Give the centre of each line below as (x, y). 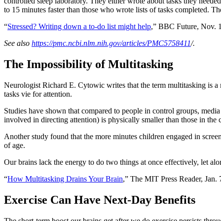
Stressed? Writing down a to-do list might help (79, 27)
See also (18, 43)
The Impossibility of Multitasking (89, 64)
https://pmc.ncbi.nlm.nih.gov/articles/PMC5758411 (111, 43)
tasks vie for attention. (38, 94)
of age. (15, 145)
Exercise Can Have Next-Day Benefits (100, 200)
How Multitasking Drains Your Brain (65, 179)
